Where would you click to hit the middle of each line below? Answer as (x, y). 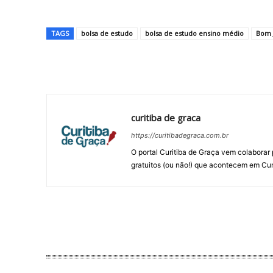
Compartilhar (95, 68)
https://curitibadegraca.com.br (180, 135)
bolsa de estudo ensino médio (194, 33)
